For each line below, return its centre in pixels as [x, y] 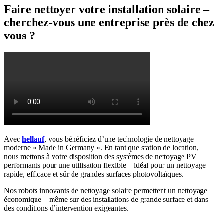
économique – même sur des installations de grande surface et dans [106, 200]
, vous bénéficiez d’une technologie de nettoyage [119, 139]
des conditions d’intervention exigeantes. [66, 208]
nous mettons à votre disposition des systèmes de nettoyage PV [100, 157]
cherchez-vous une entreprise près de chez [109, 23]
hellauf [33, 139]
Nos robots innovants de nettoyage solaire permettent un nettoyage [106, 191]
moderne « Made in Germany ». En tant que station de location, [101, 148]
